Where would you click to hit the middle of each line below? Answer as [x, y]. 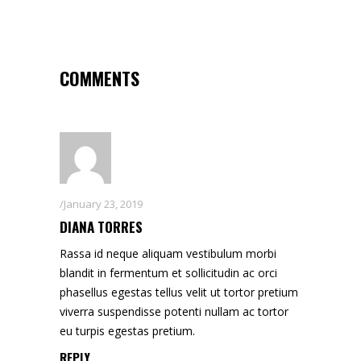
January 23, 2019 [103, 203]
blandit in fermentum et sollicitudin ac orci [168, 272]
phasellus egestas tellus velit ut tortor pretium [179, 292]
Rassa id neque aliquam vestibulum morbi [168, 253]
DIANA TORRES [101, 226]
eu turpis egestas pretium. [127, 330]
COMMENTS [100, 78]
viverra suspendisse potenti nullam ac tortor [174, 311]
